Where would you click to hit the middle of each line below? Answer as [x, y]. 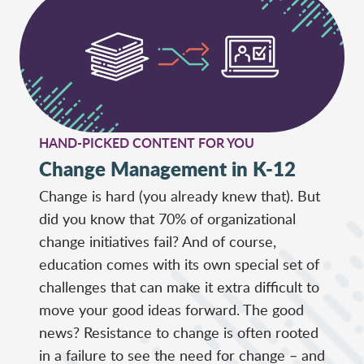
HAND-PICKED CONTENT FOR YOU [147, 142]
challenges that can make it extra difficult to [179, 286]
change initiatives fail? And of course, [158, 241]
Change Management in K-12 [167, 168]
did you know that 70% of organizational [167, 218]
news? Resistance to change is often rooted [179, 332]
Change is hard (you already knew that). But [180, 195]
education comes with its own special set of [179, 264]
